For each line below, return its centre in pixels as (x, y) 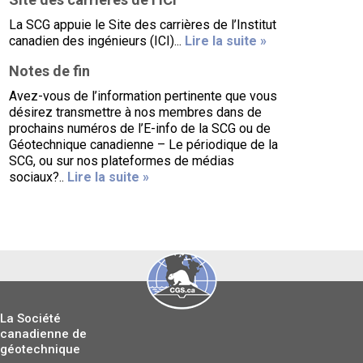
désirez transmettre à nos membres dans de (136, 112)
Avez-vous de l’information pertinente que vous (143, 96)
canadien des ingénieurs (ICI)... (97, 41)
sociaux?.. (38, 177)
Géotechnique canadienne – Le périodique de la (144, 145)
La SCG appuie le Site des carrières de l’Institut (143, 25)
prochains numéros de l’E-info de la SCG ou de (140, 128)
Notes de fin (50, 71)
